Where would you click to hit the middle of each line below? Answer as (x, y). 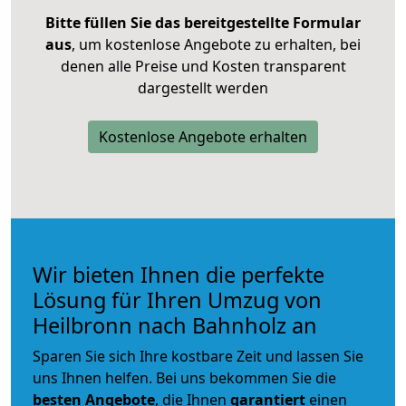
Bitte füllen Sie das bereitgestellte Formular (203, 22)
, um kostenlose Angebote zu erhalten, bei (216, 44)
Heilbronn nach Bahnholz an (175, 325)
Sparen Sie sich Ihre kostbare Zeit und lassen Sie (198, 356)
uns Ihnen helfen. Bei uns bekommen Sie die (184, 377)
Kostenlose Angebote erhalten (203, 136)
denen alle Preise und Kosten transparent (203, 66)
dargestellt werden (203, 87)
